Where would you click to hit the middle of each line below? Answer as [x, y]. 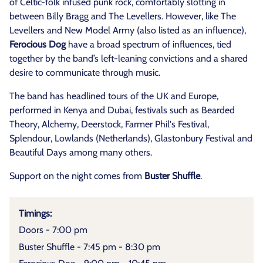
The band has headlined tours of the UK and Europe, [114, 96]
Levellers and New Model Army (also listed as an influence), [128, 30]
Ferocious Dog [38, 44]
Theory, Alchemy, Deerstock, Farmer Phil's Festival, [109, 124]
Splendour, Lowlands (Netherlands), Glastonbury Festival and [131, 138]
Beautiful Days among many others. [81, 152]
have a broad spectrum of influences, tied [149, 44]
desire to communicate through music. [85, 73]
